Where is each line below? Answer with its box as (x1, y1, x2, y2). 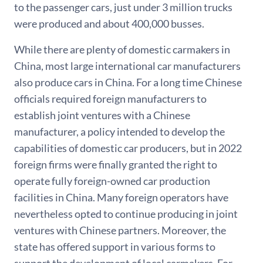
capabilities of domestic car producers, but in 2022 (14, 141, 242, 154)
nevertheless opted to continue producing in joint (14, 207, 238, 220)
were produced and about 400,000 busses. (14, 16, 204, 30)
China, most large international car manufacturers (14, 59, 241, 72)
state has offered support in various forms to (14, 240, 215, 253)
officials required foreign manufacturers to (14, 92, 207, 105)
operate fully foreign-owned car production (14, 174, 210, 187)
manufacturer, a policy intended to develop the (14, 124, 225, 138)
